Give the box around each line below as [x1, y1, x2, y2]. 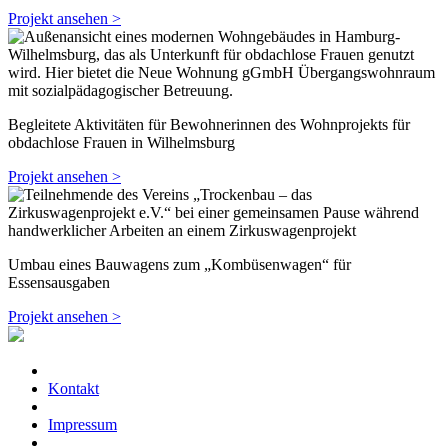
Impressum [48, 416, 117, 434]
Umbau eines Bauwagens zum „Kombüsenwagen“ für [8, 256, 351, 274]
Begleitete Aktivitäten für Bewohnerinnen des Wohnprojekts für [8, 116, 410, 134]
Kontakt [48, 380, 99, 398]
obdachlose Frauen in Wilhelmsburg [8, 134, 235, 152]
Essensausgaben [8, 274, 110, 292]
